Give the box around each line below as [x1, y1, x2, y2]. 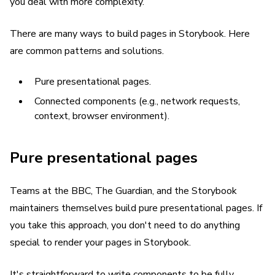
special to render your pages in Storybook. [10, 236, 191, 249]
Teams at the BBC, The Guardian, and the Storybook [10, 184, 237, 198]
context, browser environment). [34, 109, 169, 123]
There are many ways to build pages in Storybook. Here [10, 27, 250, 41]
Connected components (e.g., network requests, [34, 95, 240, 108]
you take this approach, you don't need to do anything [10, 219, 240, 232]
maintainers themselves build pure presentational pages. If [10, 201, 262, 215]
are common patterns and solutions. [10, 44, 164, 58]
